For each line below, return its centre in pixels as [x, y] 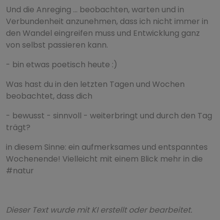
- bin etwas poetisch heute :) [62, 65]
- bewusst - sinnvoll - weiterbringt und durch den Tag [109, 116]
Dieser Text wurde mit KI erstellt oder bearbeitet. [99, 210]
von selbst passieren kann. [58, 45]
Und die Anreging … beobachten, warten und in [95, 10]
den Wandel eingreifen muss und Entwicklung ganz [103, 33]
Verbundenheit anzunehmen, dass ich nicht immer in [107, 21]
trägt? [18, 127]
